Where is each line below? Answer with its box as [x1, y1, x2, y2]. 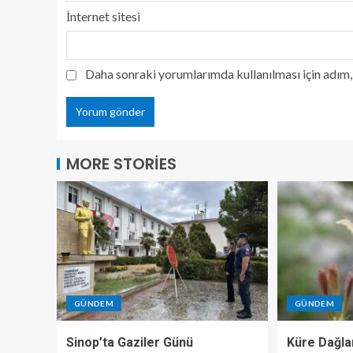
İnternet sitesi [66, 9, 140, 24]
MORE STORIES [66, 153, 176, 176]
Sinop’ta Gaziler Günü [66, 335, 193, 351]
